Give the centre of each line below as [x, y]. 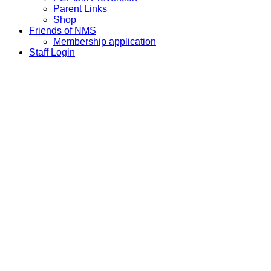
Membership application [105, 41]
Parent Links [80, 8]
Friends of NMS [63, 30]
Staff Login [52, 52]
